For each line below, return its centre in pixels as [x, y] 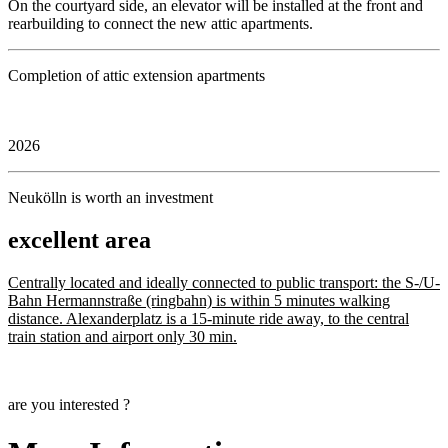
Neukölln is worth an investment [110, 198]
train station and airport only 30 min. [122, 336]
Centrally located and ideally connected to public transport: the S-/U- [224, 282]
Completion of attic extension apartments [136, 76]
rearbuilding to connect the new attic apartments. [160, 24]
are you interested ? [69, 404]
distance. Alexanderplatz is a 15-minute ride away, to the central [208, 318]
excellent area [79, 239]
